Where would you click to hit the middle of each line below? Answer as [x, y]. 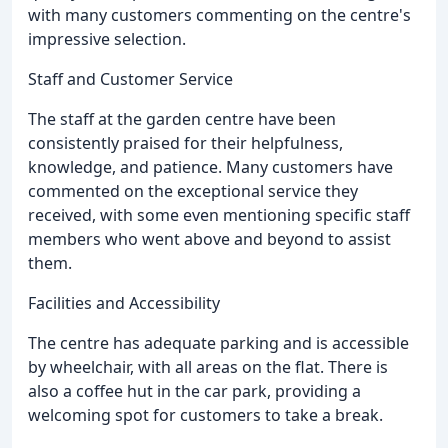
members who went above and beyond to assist [209, 238]
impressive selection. [107, 38]
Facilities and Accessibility [124, 302]
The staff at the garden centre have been [182, 118]
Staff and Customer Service [130, 78]
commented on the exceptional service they [193, 190]
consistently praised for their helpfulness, [185, 142]
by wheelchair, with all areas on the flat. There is [208, 366]
